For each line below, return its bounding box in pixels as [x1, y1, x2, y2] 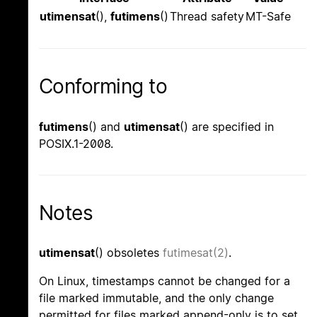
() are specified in [180, 119, 274, 134]
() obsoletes [95, 245, 163, 260]
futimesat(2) [163, 245, 229, 260]
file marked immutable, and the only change [39, 290, 274, 305]
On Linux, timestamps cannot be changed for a [39, 273, 290, 288]
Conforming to [39, 74, 168, 99]
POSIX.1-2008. [39, 136, 113, 151]
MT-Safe [246, 9, 291, 24]
